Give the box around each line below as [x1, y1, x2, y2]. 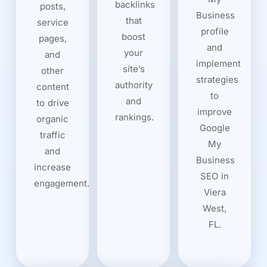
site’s [122, 63, 145, 74]
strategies [196, 73, 238, 85]
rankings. [115, 111, 154, 123]
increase [34, 161, 71, 173]
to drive [36, 97, 69, 108]
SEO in [200, 170, 229, 182]
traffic [39, 129, 66, 141]
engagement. [34, 177, 89, 189]
